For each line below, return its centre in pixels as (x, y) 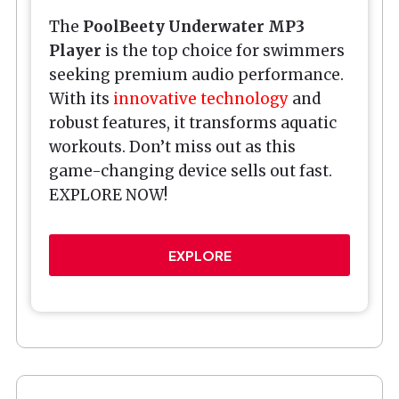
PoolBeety (126, 26)
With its (81, 98)
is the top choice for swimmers (223, 50)
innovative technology (201, 98)
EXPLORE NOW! (108, 195)
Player (75, 50)
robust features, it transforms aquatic (193, 122)
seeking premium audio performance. (196, 74)
